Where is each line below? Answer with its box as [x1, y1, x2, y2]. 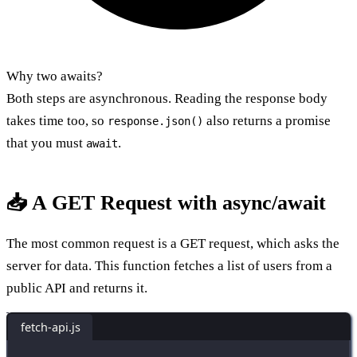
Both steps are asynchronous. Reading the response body [6, 90, 328, 106]
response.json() [108, 114, 203, 127]
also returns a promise [203, 112, 331, 128]
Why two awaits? [6, 68, 103, 84]
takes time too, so [6, 112, 108, 128]
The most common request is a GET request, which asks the [6, 235, 339, 251]
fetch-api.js [20, 319, 80, 335]
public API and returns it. [6, 280, 147, 296]
